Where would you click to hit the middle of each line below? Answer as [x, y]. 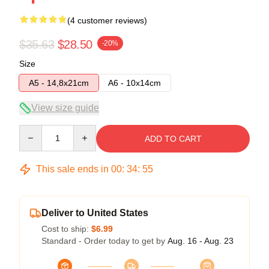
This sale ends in [72, 169]
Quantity [35, 130]
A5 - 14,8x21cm [59, 83]
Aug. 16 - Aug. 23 [201, 240]
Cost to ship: [66, 228]
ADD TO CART [173, 138]
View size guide [65, 107]
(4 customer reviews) [107, 20]
